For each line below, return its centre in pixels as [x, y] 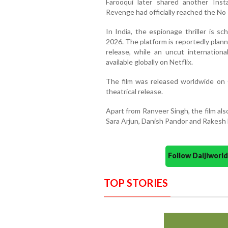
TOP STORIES [136, 183]
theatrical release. [134, 92]
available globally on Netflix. [149, 62]
